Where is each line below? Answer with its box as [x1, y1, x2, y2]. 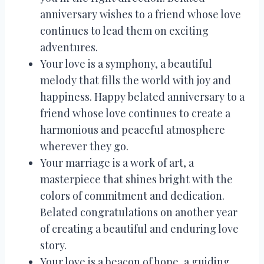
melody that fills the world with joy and [40, 72, 231, 87]
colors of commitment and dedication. [40, 188, 225, 203]
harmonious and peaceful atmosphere [40, 122, 225, 137]
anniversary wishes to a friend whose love [40, 6, 241, 21]
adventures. [40, 39, 98, 54]
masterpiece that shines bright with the [40, 171, 233, 186]
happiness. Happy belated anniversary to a [40, 89, 245, 104]
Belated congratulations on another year [40, 204, 237, 219]
